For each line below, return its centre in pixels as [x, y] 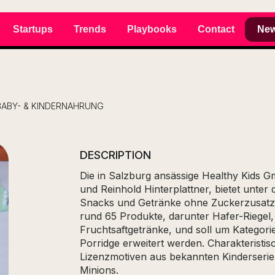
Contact [216, 29]
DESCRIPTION [115, 155]
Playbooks [152, 29]
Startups [33, 29]
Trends [90, 29]
